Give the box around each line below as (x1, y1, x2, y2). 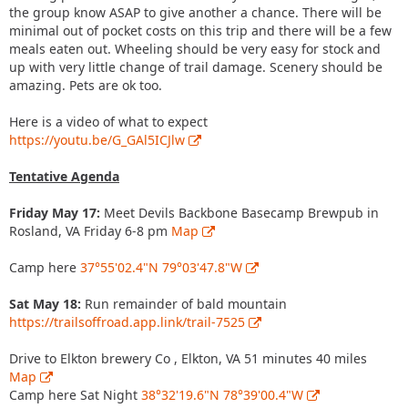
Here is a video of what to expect (9, 112, 208, 130)
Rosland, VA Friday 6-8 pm (9, 221, 171, 240)
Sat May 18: (9, 294, 81, 312)
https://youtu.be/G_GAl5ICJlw (9, 130, 185, 148)
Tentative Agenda (9, 167, 119, 185)
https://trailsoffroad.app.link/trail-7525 (9, 312, 245, 331)
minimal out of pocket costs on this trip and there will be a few (9, 21, 392, 39)
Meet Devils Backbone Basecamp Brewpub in (100, 203, 379, 221)
